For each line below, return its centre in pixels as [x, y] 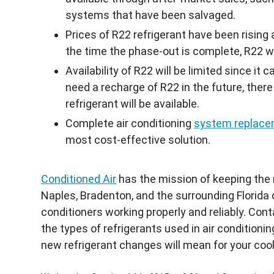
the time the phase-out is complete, [155, 51]
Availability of [100, 70]
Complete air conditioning [130, 123]
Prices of [89, 34]
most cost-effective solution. [138, 139]
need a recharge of [113, 87]
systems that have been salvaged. [150, 15]
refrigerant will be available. [132, 103]
